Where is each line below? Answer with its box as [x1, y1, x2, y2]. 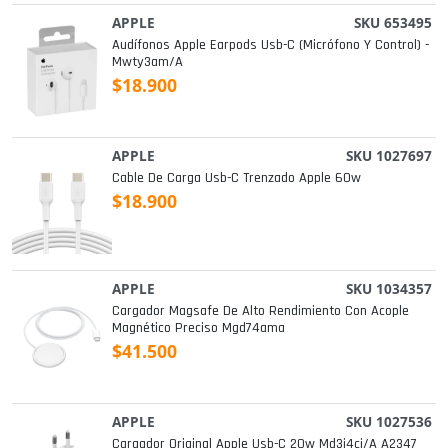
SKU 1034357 [346, 279, 432, 299]
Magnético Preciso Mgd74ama [112, 319, 285, 338]
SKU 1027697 [346, 146, 432, 166]
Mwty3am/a [112, 53, 183, 72]
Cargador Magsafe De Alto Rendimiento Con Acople [112, 302, 409, 321]
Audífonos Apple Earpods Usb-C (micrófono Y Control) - [112, 36, 429, 55]
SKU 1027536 [346, 412, 432, 432]
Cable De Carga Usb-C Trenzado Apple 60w [112, 169, 361, 188]
